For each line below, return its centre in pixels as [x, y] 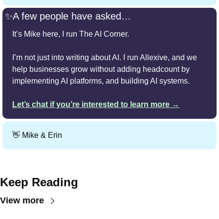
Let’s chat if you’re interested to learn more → [96, 105]
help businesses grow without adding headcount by [101, 69]
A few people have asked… [72, 16]
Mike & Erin [41, 135]
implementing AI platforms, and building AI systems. [101, 81]
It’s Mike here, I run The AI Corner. [71, 34]
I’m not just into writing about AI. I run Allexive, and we [105, 58]
